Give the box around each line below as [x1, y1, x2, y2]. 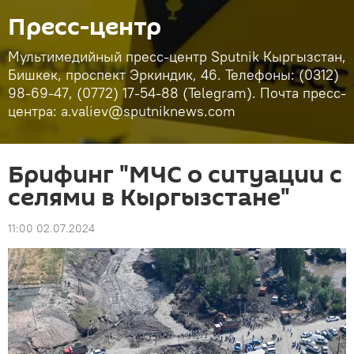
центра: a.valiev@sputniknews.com [8, 102, 235, 120]
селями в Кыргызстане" [8, 181, 290, 215]
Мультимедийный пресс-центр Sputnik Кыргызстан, [8, 47, 346, 66]
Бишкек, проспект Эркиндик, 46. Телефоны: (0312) [8, 66, 339, 84]
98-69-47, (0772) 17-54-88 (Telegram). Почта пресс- [8, 84, 346, 102]
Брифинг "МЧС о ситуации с [8, 158, 342, 192]
